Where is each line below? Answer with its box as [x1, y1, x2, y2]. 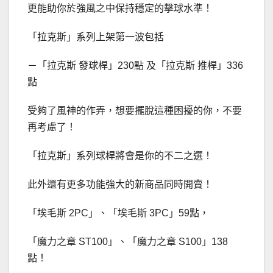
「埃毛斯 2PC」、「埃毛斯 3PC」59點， [27, 208, 209, 219]
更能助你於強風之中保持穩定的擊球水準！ [27, 3, 213, 14]
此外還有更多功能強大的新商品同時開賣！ [27, 179, 213, 190]
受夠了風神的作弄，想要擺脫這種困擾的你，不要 [27, 105, 242, 116]
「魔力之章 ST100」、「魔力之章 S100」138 [27, 236, 228, 247]
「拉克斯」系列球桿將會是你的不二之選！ [27, 151, 213, 161]
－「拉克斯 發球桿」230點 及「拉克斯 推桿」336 [27, 60, 243, 71]
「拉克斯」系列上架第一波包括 [27, 32, 164, 43]
